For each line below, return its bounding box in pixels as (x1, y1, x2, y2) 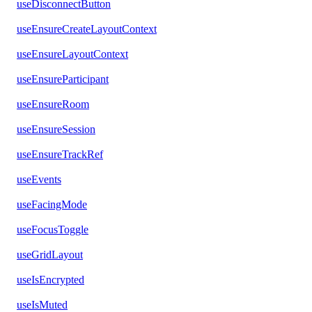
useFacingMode (17, 198, 87, 211)
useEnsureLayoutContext (17, 48, 128, 61)
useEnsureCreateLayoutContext (17, 23, 157, 36)
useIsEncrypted (17, 274, 84, 286)
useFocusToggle (17, 224, 88, 236)
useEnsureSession (17, 123, 95, 136)
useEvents (17, 173, 61, 186)
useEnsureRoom (17, 98, 89, 111)
